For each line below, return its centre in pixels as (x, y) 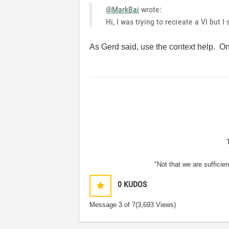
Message (104, 205)
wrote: (151, 9)
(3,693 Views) (156, 205)
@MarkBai (123, 9)
